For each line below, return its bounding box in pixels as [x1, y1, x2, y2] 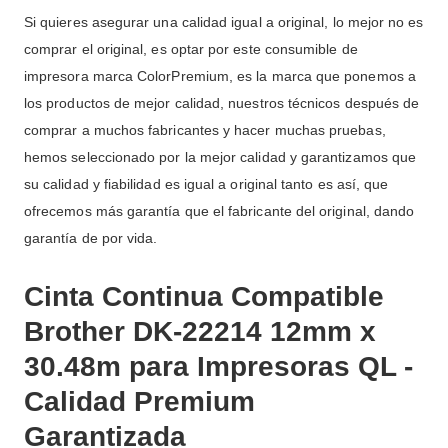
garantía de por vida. [24, 230, 158, 247]
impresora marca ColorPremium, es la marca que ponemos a [24, 68, 416, 85]
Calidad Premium [24, 386, 255, 418]
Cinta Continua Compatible [24, 281, 384, 313]
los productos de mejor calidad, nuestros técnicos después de [24, 95, 420, 112]
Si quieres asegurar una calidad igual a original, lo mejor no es [24, 14, 424, 31]
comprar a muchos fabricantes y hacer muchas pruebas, [24, 122, 386, 139]
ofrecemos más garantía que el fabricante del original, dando [24, 203, 415, 220]
